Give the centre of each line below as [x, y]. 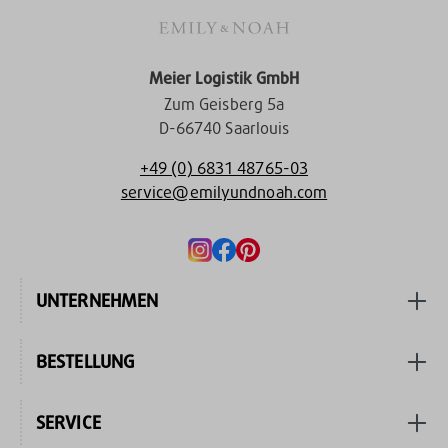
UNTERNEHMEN [97, 300]
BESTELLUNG [85, 361]
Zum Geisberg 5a [224, 105]
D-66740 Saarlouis [224, 129]
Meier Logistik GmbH [224, 79]
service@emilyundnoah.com [224, 193]
